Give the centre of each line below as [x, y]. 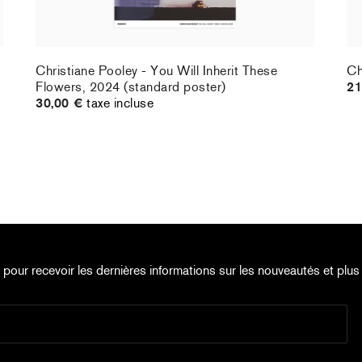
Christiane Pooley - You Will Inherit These [157, 71]
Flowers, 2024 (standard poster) [131, 87]
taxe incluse [120, 103]
